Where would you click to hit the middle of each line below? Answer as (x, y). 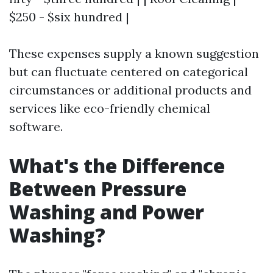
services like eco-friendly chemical (110, 108)
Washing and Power (107, 212)
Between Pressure (98, 189)
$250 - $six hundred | (69, 17)
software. (36, 126)
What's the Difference (117, 165)
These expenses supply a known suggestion (134, 53)
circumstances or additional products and (130, 90)
